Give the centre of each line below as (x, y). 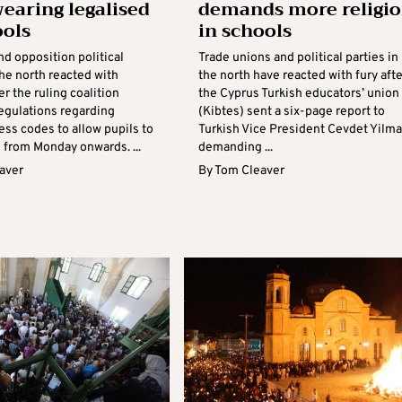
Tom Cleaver (249, 171)
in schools (245, 31)
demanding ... (235, 148)
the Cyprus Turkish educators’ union (298, 94)
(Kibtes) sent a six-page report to (291, 112)
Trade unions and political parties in (298, 58)
